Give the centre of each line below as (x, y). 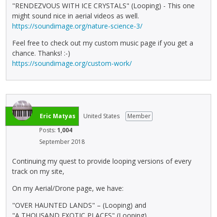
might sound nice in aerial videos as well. (76, 15)
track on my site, (38, 171)
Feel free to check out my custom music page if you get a (103, 43)
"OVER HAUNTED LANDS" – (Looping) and (79, 205)
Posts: (48, 130)
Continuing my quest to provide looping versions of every (102, 161)
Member (139, 116)
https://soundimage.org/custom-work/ (72, 63)
